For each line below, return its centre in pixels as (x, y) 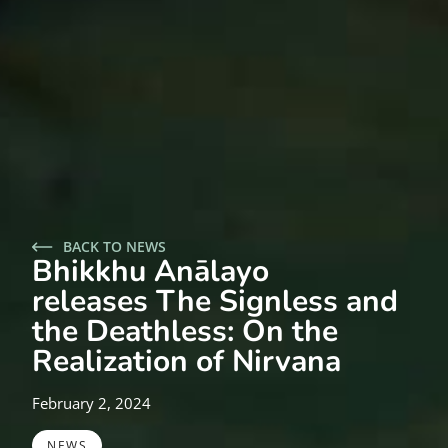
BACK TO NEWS (114, 247)
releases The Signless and (215, 302)
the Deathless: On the (185, 332)
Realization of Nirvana (186, 362)
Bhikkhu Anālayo (150, 272)
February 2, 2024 (91, 403)
